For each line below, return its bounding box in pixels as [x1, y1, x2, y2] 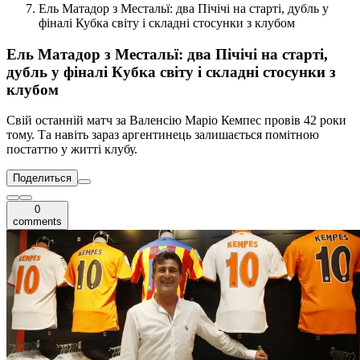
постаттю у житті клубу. [6, 142, 137, 157]
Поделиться [13, 172, 72, 185]
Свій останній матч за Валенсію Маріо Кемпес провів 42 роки [6, 113, 346, 128]
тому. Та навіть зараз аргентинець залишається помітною [6, 128, 319, 142]
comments [13, 215, 62, 228]
